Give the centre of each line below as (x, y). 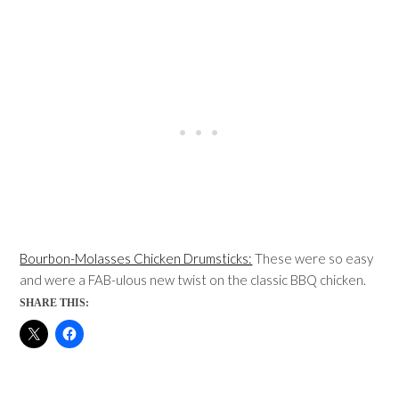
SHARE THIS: (55, 303)
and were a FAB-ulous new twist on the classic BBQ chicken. (193, 280)
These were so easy (313, 258)
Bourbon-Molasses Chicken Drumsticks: (136, 258)
